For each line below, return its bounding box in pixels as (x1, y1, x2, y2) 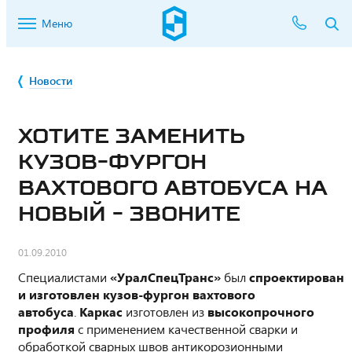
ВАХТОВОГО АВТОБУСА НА (18, 175, 328, 200)
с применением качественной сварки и (75, 321, 298, 337)
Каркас (79, 303, 123, 320)
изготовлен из (123, 303, 207, 320)
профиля (18, 321, 75, 337)
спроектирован (249, 269, 344, 285)
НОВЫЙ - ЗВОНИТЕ (18, 201, 240, 225)
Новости (29, 73, 72, 88)
